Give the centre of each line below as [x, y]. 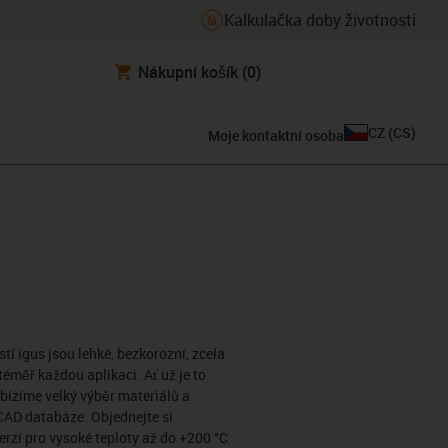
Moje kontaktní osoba [276, 135]
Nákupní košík [188, 71]
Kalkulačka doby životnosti [320, 20]
